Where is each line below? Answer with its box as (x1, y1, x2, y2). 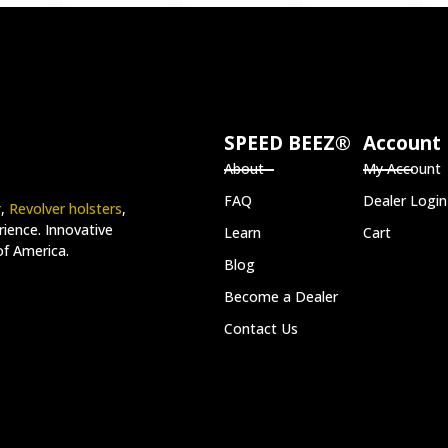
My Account (362, 158, 441, 178)
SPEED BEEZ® (224, 128, 351, 156)
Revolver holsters (9, 199, 122, 219)
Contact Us (224, 318, 298, 338)
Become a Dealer (224, 286, 338, 306)
